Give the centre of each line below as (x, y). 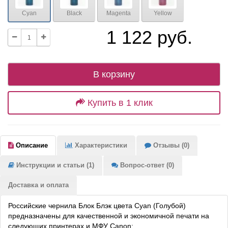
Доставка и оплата (38, 185)
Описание (31, 146)
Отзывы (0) (170, 146)
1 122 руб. (150, 38)
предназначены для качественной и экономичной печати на (109, 216)
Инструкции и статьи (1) (54, 165)
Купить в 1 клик (120, 103)
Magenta (118, 13)
